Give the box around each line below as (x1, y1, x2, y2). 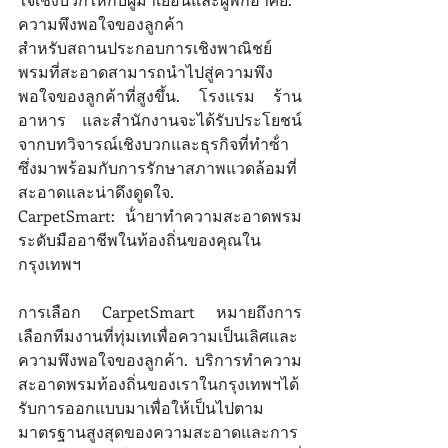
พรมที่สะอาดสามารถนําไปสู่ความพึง (18, 61, 273, 83)
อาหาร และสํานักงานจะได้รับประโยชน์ (18, 109, 302, 131)
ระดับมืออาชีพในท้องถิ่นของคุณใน (18, 229, 261, 251)
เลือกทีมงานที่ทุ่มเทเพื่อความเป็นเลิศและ (18, 325, 298, 347)
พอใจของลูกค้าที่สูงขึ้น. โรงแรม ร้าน (18, 85, 302, 107)
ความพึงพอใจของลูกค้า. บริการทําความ (18, 349, 302, 371)
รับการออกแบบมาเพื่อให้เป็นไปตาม (18, 397, 264, 419)
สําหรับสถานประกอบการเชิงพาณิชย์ (18, 37, 272, 59)
